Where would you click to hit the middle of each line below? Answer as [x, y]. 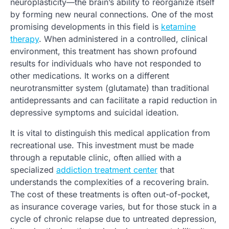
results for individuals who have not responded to [106, 63]
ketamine [178, 26]
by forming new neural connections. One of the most [112, 14]
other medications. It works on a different [90, 75]
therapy [25, 39]
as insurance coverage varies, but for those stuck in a [113, 206]
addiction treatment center [107, 169]
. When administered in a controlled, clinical [123, 39]
